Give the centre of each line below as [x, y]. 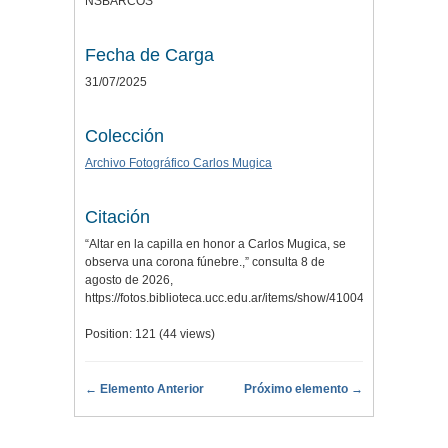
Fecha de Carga [149, 54]
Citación [117, 216]
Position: [110, 333]
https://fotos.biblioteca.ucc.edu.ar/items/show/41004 [224, 297]
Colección [124, 135]
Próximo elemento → [303, 388]
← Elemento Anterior [144, 388]
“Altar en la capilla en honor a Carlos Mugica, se [215, 243]
